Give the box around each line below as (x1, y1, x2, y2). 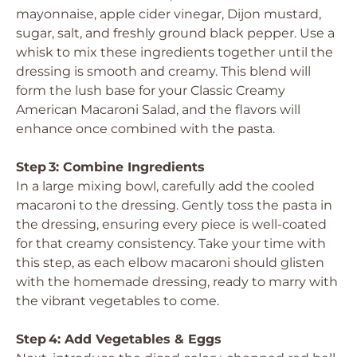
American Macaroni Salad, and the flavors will (16, 102, 300, 117)
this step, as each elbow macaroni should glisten (16, 255, 324, 270)
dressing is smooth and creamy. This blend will (16, 64, 311, 79)
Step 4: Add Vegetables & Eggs (16, 331, 222, 347)
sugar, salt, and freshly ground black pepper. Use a (16, 25, 335, 41)
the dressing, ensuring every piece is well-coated (16, 217, 327, 232)
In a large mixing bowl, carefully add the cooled (16, 178, 315, 194)
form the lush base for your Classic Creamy (16, 83, 285, 98)
